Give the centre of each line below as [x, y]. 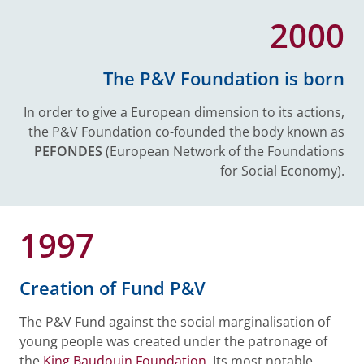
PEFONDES [68, 151]
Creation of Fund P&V [113, 288]
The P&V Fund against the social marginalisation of [175, 322]
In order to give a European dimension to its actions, [184, 112]
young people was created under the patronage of [173, 341]
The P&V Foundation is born [224, 78]
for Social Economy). [282, 171]
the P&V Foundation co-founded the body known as [186, 132]
